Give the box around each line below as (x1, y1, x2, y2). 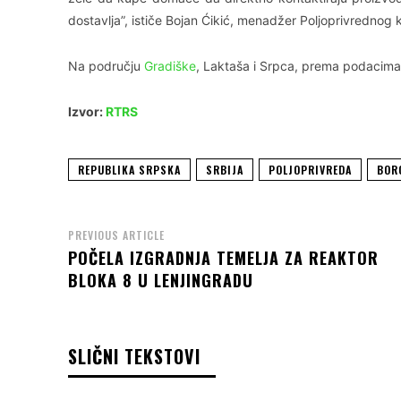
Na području (68, 57, 144, 73)
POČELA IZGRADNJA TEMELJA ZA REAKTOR (68, 245, 379, 269)
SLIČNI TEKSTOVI (68, 342, 200, 370)
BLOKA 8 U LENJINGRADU (68, 268, 253, 292)
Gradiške (144, 57, 196, 73)
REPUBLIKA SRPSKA (78, 161, 181, 177)
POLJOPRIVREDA (269, 161, 352, 177)
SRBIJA (206, 161, 243, 177)
